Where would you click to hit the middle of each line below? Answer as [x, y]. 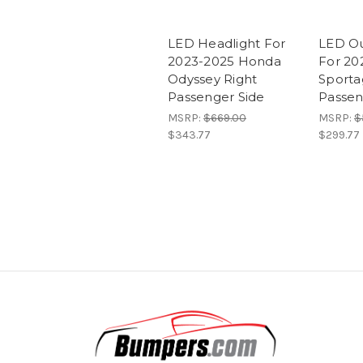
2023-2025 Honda [224, 61]
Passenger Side [216, 96]
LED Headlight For [227, 43]
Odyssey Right [213, 79]
